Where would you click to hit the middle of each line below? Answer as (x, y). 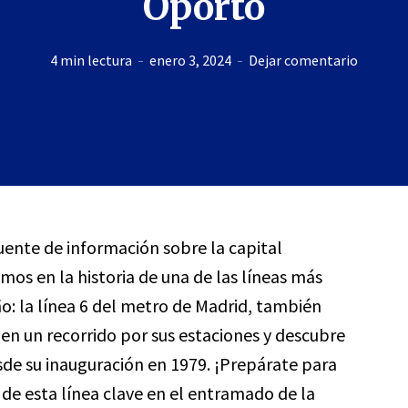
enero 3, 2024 (190, 60)
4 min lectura (91, 60)
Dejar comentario (303, 60)
